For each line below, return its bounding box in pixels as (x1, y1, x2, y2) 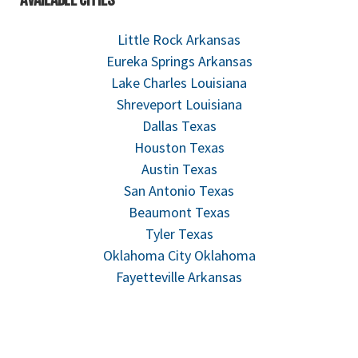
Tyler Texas (145, 224, 213, 243)
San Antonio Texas (124, 181, 234, 200)
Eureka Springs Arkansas (105, 51, 253, 70)
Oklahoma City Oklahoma (102, 245, 256, 265)
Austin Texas (141, 159, 217, 178)
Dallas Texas (141, 116, 217, 135)
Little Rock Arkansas (117, 30, 241, 49)
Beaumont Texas (128, 202, 230, 221)
